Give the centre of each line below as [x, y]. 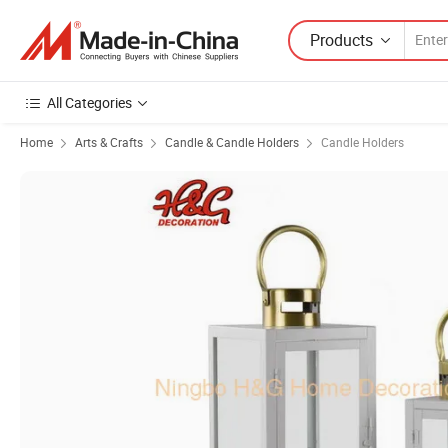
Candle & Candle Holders [232, 142]
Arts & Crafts [109, 142]
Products [341, 39]
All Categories [89, 102]
